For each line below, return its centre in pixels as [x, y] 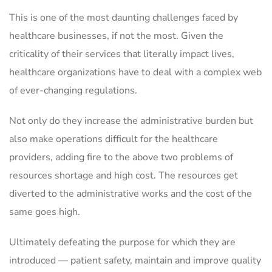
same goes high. [46, 212]
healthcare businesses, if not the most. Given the [116, 36]
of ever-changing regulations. [76, 90]
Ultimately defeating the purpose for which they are [122, 242]
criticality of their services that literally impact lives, [122, 54]
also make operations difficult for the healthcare [114, 139]
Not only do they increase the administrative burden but [131, 121]
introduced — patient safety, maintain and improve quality [135, 260]
